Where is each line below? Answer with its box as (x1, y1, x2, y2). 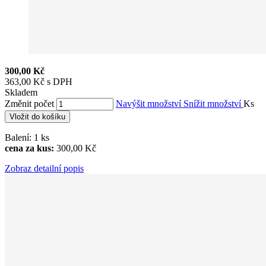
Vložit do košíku (9, 112, 65, 121)
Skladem (5, 87, 37, 97)
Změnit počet (5, 98, 54, 109)
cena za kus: (5, 142, 54, 153)
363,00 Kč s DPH (5, 76, 72, 87)
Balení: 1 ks (5, 132, 52, 142)
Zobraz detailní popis (5, 163, 84, 173)
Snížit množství (183, 98, 243, 109)
